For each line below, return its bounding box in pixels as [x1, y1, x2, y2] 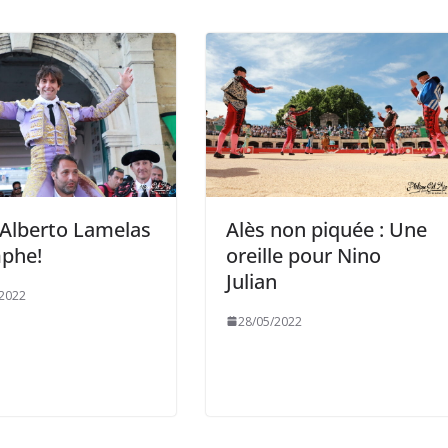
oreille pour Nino [226, 241, 381, 269]
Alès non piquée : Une [226, 215, 427, 243]
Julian [226, 267, 277, 295]
